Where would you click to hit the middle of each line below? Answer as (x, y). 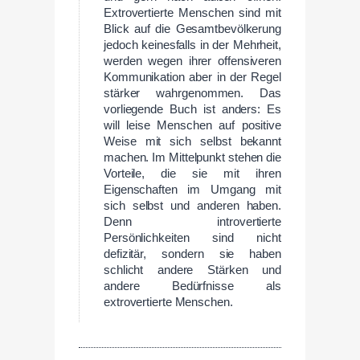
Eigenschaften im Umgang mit (192, 189)
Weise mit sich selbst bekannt (192, 141)
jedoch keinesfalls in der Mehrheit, (192, 45)
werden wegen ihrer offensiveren (192, 61)
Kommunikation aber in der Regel (192, 77)
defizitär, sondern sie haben (192, 254)
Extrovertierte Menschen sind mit (192, 12)
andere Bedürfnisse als (192, 286)
